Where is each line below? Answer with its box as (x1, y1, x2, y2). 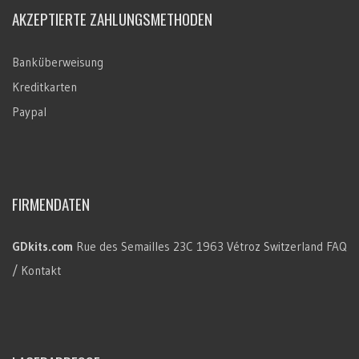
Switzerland (264, 238, 323, 254)
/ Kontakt (12, 262, 61, 278)
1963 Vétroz (196, 238, 260, 254)
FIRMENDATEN (12, 192, 90, 215)
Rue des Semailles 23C (76, 238, 193, 254)
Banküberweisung (12, 54, 103, 70)
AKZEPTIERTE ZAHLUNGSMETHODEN (12, 6, 212, 30)
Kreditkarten (12, 79, 77, 95)
